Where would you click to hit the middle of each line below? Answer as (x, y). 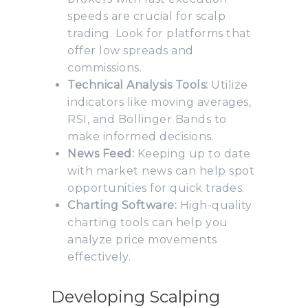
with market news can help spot (161, 170)
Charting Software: (122, 205)
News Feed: (101, 153)
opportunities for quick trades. (156, 188)
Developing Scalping (135, 296)
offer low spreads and (131, 50)
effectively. (99, 256)
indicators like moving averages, (159, 102)
